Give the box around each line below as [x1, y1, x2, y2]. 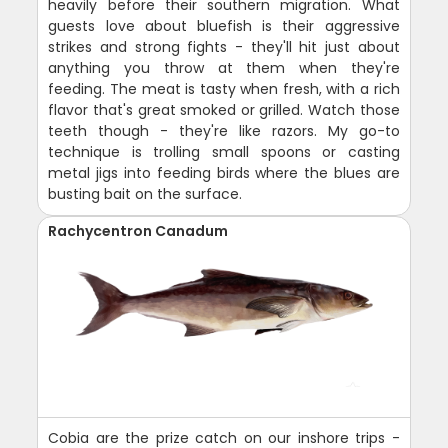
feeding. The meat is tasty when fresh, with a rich [48, 78, 400, 99]
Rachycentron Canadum [48, 220, 229, 241]
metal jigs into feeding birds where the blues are [48, 162, 400, 183]
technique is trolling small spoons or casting [48, 141, 400, 162]
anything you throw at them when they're [48, 57, 400, 78]
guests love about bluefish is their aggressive [48, 15, 400, 36]
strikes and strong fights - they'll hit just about [48, 36, 400, 57]
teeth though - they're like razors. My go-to [48, 120, 400, 141]
